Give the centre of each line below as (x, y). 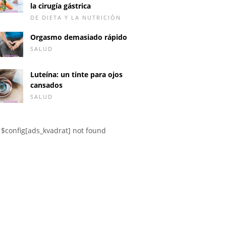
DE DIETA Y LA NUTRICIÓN (76, 17)
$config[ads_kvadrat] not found (53, 130)
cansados (46, 85)
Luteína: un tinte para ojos (76, 75)
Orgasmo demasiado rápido (79, 37)
